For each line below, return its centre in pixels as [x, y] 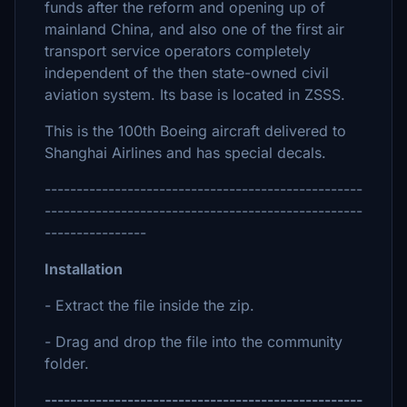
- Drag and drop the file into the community [194, 342]
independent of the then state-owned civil [187, 73]
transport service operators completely [178, 51]
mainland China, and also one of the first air [194, 29]
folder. [67, 363]
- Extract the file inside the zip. [149, 305]
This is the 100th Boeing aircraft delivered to [195, 131]
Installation [85, 269]
